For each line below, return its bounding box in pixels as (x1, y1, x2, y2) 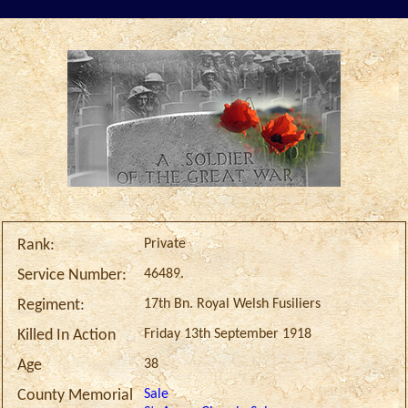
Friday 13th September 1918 (144, 327, 312, 342)
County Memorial (16, 388, 133, 404)
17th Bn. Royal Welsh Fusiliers (144, 297, 321, 312)
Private (144, 237, 187, 252)
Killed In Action (16, 328, 116, 344)
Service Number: (16, 268, 127, 284)
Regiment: (16, 298, 85, 314)
